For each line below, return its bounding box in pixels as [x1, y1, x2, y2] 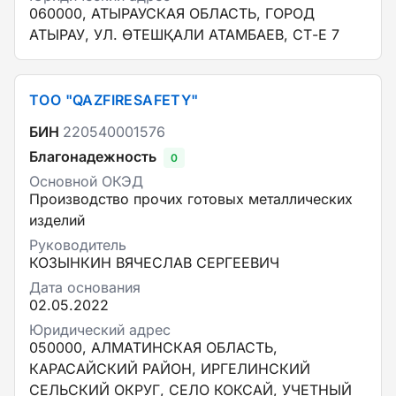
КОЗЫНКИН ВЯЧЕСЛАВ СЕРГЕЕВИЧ [29, 254, 279, 271]
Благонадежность [29, 148, 156, 165]
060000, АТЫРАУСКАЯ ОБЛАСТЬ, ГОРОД [29, 4, 315, 22]
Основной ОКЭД [29, 172, 143, 190]
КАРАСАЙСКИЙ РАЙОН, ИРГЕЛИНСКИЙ [29, 360, 310, 377]
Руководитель [29, 236, 126, 254]
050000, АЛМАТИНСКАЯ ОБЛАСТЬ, [29, 339, 278, 356]
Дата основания [29, 278, 141, 296]
